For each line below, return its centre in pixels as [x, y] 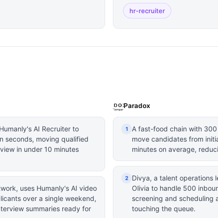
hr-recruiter [147, 11]
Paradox [137, 105]
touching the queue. [164, 209]
